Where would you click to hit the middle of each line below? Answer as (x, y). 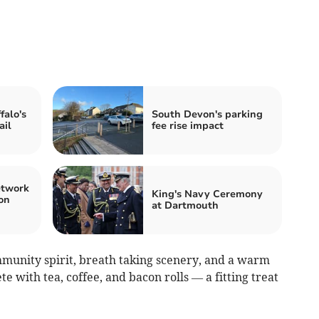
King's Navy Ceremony (207, 194)
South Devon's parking (207, 115)
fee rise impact (188, 126)
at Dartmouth (185, 206)
